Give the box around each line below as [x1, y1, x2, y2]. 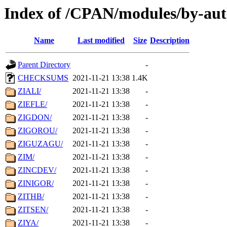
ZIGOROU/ [18, 126, 57, 135]
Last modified [78, 36, 125, 45]
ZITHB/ [18, 192, 44, 201]
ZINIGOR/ [18, 179, 54, 188]
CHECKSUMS [18, 73, 68, 83]
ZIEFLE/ [18, 100, 47, 109]
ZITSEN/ [18, 205, 48, 214]
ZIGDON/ [18, 113, 52, 122]
